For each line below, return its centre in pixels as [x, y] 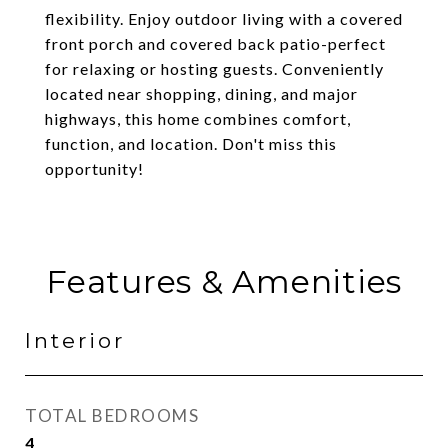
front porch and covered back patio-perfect [215, 43]
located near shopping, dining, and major [201, 93]
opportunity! [94, 168]
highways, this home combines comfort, [198, 118]
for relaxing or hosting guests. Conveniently [214, 68]
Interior [75, 340]
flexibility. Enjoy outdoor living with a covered [224, 18]
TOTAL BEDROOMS [112, 415]
